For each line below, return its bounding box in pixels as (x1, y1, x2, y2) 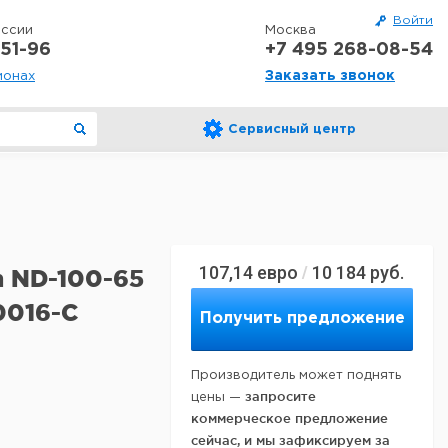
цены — (191, 392, 245, 403)
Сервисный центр (228, 124, 356, 135)
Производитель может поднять (191, 370, 401, 381)
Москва (265, 25, 316, 36)
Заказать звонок (265, 70, 395, 82)
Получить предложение (199, 311, 405, 326)
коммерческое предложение (191, 411, 388, 425)
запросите (245, 389, 316, 403)
